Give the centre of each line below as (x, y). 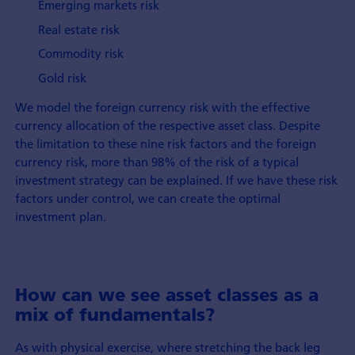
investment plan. (60, 217)
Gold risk (63, 77)
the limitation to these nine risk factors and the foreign (165, 144)
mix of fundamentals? (115, 314)
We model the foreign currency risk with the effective (162, 107)
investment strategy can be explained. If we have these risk (176, 180)
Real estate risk (79, 29)
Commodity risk (81, 53)
